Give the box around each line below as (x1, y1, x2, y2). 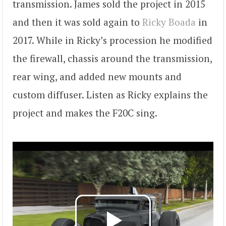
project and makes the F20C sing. (13, 106, 157, 120)
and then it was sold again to (13, 16, 142, 29)
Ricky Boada (142, 16, 196, 29)
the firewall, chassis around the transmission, (13, 52, 212, 65)
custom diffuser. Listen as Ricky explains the (13, 88, 208, 101)
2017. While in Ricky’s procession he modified (13, 34, 212, 47)
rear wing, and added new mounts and (13, 70, 182, 83)
